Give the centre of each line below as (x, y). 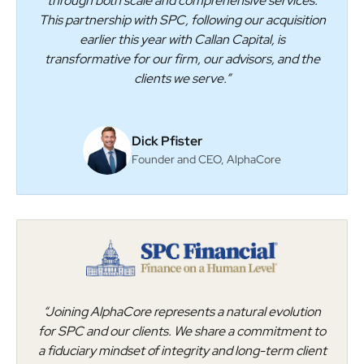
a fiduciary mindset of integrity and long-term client (182, 351)
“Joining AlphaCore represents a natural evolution (182, 312)
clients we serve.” (182, 78)
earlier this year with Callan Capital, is (182, 39)
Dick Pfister (167, 141)
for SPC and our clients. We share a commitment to (182, 331)
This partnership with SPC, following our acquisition (182, 19)
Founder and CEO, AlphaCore (206, 160)
